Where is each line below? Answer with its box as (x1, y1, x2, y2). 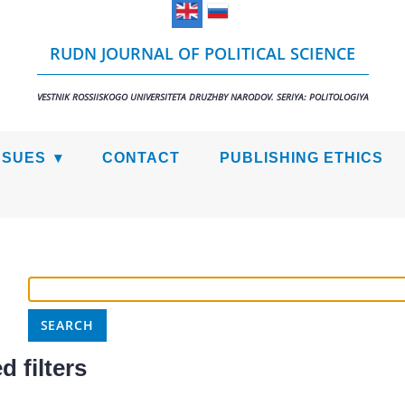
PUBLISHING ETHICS (220, 150, 383, 165)
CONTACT (102, 150, 180, 165)
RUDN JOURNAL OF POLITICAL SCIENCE (50, 42, 355, 64)
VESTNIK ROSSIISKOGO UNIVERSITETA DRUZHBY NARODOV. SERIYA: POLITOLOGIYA (36, 89, 369, 103)
